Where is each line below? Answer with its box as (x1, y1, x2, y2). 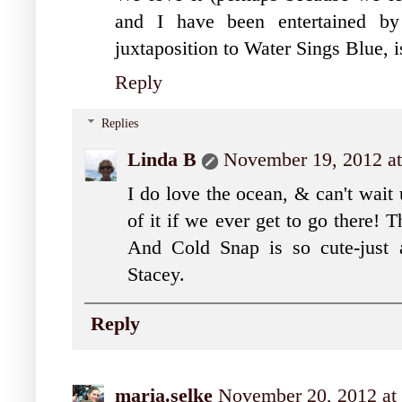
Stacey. (127, 264, 185, 286)
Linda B (127, 149, 197, 171)
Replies (101, 117, 139, 131)
